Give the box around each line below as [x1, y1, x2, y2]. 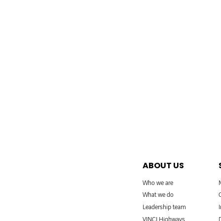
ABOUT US [143, 159, 184, 171]
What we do [143, 191, 174, 199]
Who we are [143, 179, 173, 186]
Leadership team [143, 204, 186, 211]
